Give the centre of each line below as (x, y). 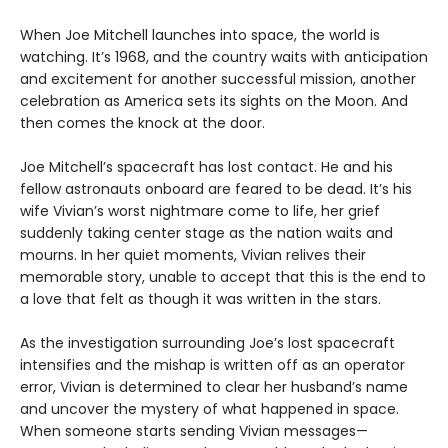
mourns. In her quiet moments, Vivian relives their (193, 255)
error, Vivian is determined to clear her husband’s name (214, 387)
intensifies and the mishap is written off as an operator (212, 365)
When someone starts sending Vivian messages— (194, 431)
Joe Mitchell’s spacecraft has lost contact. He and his (206, 167)
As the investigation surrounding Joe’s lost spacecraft (207, 343)
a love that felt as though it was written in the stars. (200, 299)
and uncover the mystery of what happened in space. (209, 409)
